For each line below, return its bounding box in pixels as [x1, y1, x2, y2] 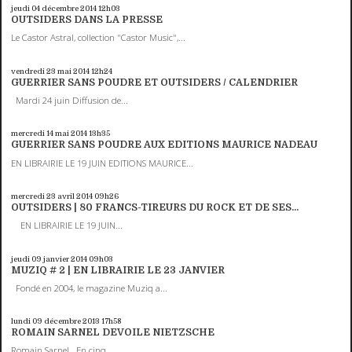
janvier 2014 [43, 254, 88, 263]
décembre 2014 [42, 4, 97, 13]
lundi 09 [11, 317, 43, 326]
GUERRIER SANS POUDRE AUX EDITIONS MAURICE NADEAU [11, 139, 318, 151]
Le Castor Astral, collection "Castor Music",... [11, 31, 186, 44]
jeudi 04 [11, 4, 41, 13]
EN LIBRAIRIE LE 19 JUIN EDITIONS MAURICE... [11, 156, 194, 169]
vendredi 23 [11, 66, 57, 75]
